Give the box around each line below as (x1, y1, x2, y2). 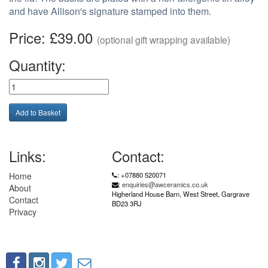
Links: (9, 145, 46, 167)
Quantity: (9, 54, 70, 76)
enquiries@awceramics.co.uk (121, 179, 208, 190)
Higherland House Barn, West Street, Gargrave (111, 189, 249, 199)
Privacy (9, 206, 36, 218)
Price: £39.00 (9, 27, 97, 48)
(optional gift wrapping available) (97, 33, 230, 47)
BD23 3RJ (111, 199, 142, 209)
